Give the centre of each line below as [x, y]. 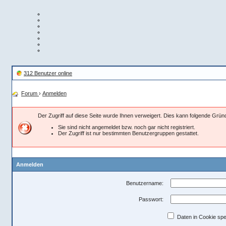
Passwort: [151, 199]
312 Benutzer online [48, 73]
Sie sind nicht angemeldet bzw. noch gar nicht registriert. [127, 127]
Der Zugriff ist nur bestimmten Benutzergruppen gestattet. [128, 133]
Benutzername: [145, 183]
